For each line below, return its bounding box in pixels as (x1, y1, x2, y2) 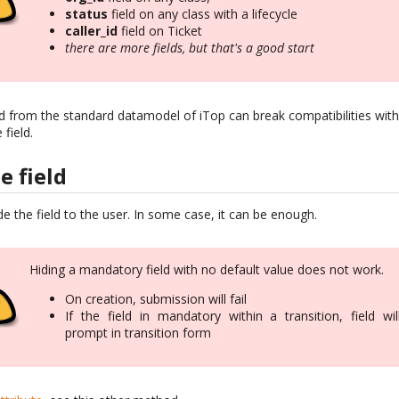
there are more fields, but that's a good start (65, 39, 315, 57)
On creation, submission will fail (65, 289, 248, 307)
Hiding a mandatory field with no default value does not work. (29, 260, 385, 278)
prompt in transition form (65, 323, 212, 341)
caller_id (65, 22, 118, 40)
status (65, 5, 109, 23)
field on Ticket (118, 22, 203, 40)
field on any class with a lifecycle (108, 5, 298, 23)
